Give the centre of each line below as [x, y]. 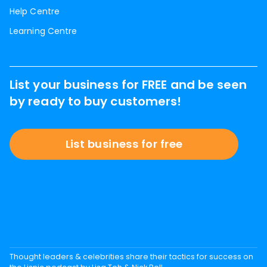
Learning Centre [44, 31]
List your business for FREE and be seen [128, 85]
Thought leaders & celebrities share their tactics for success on [131, 257]
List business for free [124, 144]
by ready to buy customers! [96, 101]
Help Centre [35, 11]
